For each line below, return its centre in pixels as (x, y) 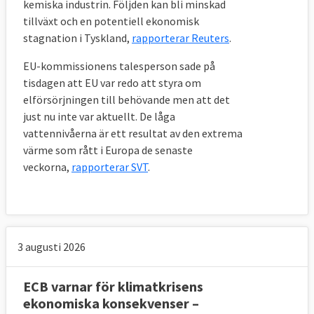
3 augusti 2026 (52, 246)
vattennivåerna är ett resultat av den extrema (133, 133)
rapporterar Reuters (180, 37)
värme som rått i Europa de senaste (108, 150)
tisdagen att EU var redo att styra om (112, 82)
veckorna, (47, 166)
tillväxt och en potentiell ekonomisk (111, 21)
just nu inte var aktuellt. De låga (99, 116)
